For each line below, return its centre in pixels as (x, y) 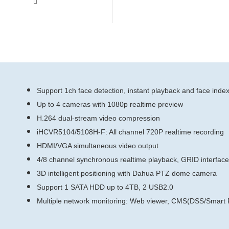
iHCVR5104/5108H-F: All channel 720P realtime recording (132, 132)
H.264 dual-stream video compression (98, 118)
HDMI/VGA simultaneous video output (98, 146)
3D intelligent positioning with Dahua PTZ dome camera (127, 173)
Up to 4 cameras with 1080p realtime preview (110, 104)
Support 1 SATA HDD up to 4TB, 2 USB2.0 (105, 187)
